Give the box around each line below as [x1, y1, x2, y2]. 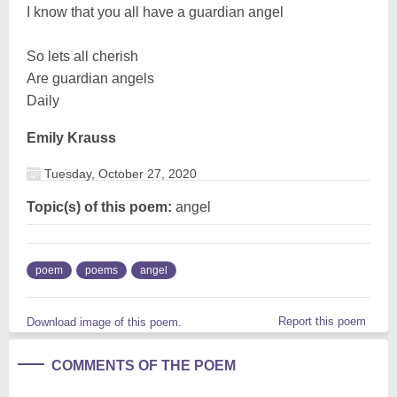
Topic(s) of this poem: [27, 198, 172, 214]
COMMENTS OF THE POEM [51, 357, 236, 373]
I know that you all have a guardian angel [27, 4, 284, 19]
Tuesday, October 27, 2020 [41, 166, 197, 181]
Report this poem [278, 314, 366, 328]
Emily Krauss [27, 129, 116, 145]
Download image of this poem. [27, 315, 182, 329]
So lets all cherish [27, 48, 138, 64]
